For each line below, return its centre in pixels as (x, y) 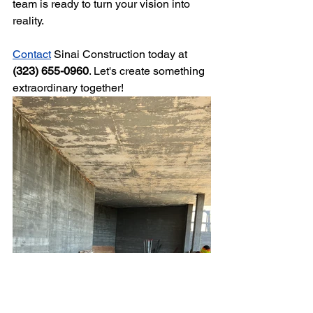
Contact (32, 54)
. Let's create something (148, 71)
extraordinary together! (68, 87)
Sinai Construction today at (121, 54)
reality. (28, 20)
